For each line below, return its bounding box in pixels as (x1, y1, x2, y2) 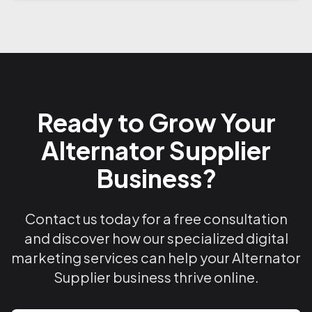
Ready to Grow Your (36, 107, 276, 138)
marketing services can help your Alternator (11, 249, 301, 266)
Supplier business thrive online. (53, 268, 259, 286)
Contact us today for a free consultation (24, 210, 288, 227)
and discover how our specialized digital (24, 229, 288, 247)
